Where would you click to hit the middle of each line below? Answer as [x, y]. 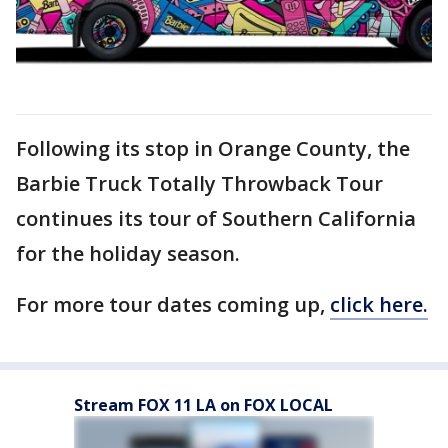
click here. [379, 305]
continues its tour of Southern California [216, 219]
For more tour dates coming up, [173, 305]
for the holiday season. [128, 254]
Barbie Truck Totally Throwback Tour [199, 184]
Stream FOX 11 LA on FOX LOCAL [203, 405]
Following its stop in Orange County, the [213, 149]
